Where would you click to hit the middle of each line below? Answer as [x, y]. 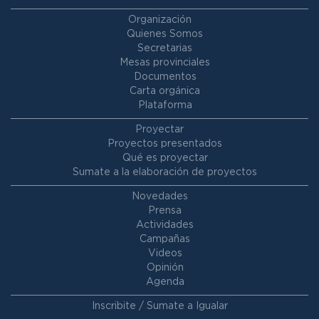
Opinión [165, 267]
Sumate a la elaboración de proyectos [165, 172]
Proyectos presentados [165, 143]
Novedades [159, 196]
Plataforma [165, 105]
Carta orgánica [165, 91]
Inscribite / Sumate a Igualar [159, 306]
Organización [159, 20]
